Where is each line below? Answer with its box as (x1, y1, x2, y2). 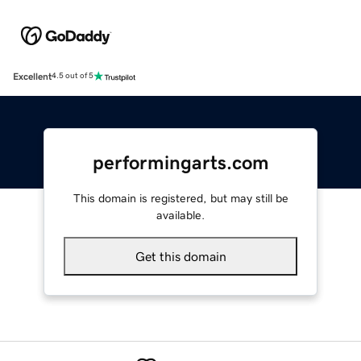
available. (156, 209, 205, 221)
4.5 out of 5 (52, 72, 93, 81)
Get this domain (135, 249, 226, 263)
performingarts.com (92, 152, 269, 172)
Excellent (13, 71, 52, 81)
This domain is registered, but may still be (73, 192, 288, 204)
